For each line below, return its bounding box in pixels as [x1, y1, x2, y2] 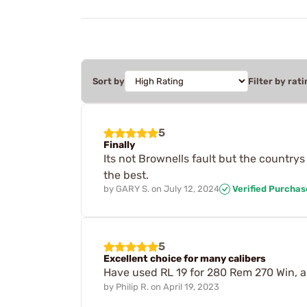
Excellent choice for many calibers [103, 253, 266, 265]
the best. [103, 168, 149, 182]
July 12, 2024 [164, 183, 219, 194]
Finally [103, 138, 135, 151]
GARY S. [116, 183, 149, 194]
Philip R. [116, 282, 149, 293]
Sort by [93, 75, 125, 86]
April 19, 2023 [163, 282, 219, 293]
